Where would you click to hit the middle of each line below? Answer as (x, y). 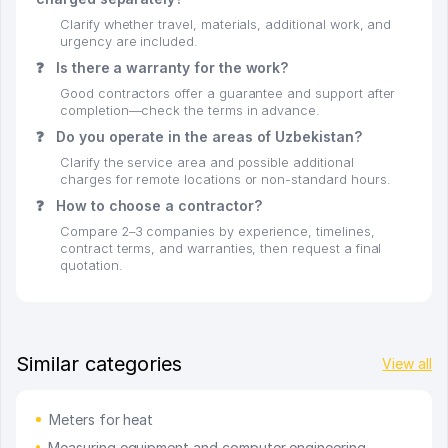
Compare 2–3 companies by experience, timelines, (217, 231)
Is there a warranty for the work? (170, 67)
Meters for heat (101, 419)
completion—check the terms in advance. (190, 110)
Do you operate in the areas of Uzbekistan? (206, 136)
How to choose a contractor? (156, 205)
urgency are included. (129, 41)
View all (407, 364)
